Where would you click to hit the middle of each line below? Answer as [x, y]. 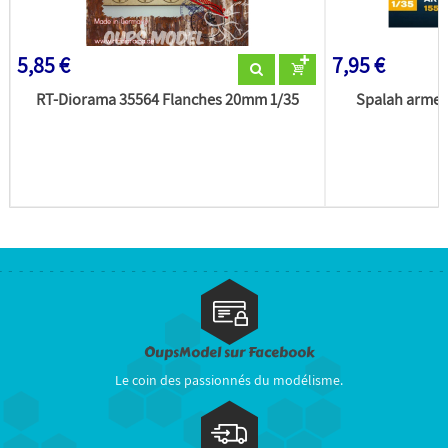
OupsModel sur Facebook [229, 353]
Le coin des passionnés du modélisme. [229, 380]
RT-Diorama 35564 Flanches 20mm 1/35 [167, 98]
